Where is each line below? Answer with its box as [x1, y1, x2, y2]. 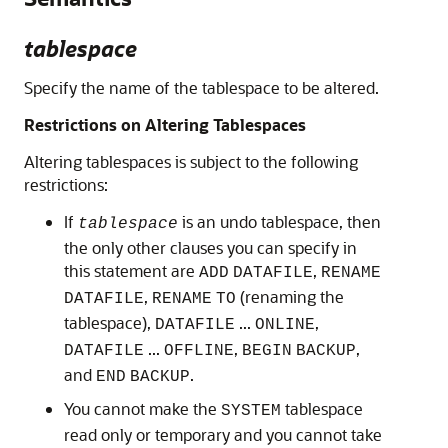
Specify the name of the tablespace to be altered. [24, 77, 379, 99]
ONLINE [255, 316, 315, 335]
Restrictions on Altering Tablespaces [24, 114, 306, 136]
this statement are [64, 260, 199, 282]
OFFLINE [164, 342, 234, 361]
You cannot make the [64, 398, 221, 420]
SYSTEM [221, 402, 281, 421]
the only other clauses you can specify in [64, 237, 357, 259]
